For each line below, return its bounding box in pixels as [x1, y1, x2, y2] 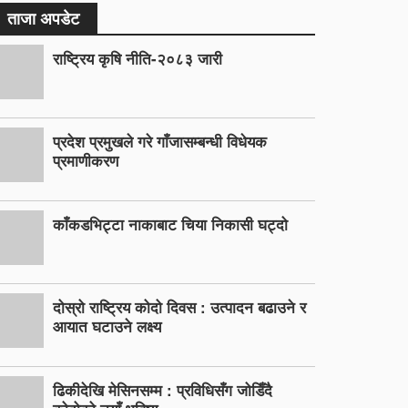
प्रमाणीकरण [53, 149, 119, 171]
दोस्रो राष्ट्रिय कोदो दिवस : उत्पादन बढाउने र [53, 296, 307, 318]
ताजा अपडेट [7, 6, 80, 30]
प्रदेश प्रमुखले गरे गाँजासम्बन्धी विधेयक [53, 130, 268, 152]
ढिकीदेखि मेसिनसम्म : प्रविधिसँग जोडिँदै [53, 379, 273, 401]
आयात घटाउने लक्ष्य [53, 315, 162, 337]
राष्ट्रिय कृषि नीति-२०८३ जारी [53, 47, 223, 69]
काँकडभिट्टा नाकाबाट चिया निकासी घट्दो [53, 213, 289, 235]
